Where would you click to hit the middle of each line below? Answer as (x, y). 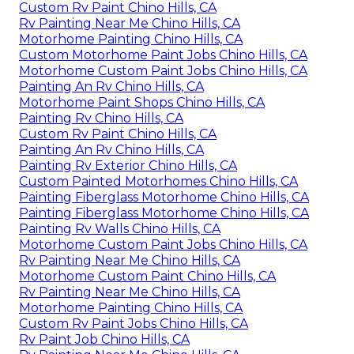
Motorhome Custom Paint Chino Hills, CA (147, 276)
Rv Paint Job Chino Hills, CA (104, 339)
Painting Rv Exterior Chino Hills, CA (128, 165)
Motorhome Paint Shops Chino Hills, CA (142, 102)
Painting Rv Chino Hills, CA (101, 118)
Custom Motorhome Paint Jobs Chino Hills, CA (163, 55)
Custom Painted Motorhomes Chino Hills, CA (158, 181)
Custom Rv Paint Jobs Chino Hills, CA (134, 323)
